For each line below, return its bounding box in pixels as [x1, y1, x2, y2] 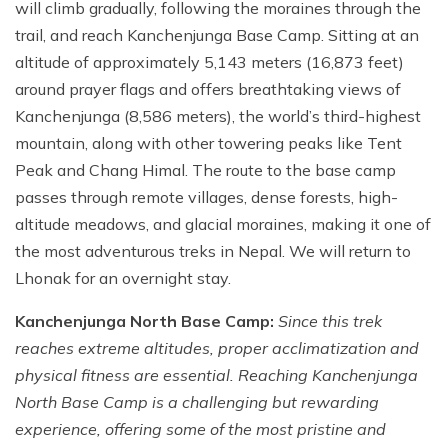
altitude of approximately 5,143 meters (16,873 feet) [15, 52, 404, 73]
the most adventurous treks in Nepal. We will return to [15, 241, 411, 262]
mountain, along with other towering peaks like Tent [15, 133, 402, 154]
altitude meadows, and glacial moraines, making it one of [15, 214, 431, 235]
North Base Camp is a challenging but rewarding [15, 392, 379, 413]
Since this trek [278, 311, 382, 332]
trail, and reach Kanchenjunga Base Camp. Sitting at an [15, 25, 419, 46]
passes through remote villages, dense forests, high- [15, 187, 398, 208]
